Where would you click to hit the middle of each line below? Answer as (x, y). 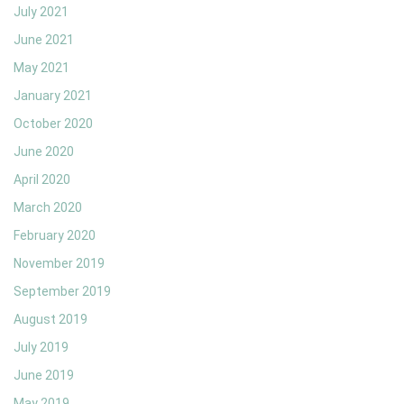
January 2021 (53, 96)
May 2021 (41, 68)
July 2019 (41, 348)
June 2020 (44, 152)
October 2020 (53, 124)
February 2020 (55, 236)
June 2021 (44, 40)
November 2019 (59, 264)
